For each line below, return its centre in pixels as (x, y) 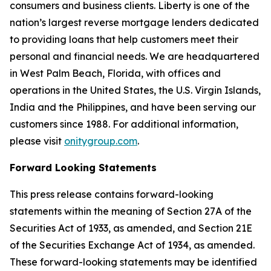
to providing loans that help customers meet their (124, 39)
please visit (37, 141)
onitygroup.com (101, 141)
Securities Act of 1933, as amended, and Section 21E (131, 228)
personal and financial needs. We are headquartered (135, 56)
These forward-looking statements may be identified (133, 262)
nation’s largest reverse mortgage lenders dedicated (134, 22)
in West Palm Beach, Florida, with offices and (115, 73)
